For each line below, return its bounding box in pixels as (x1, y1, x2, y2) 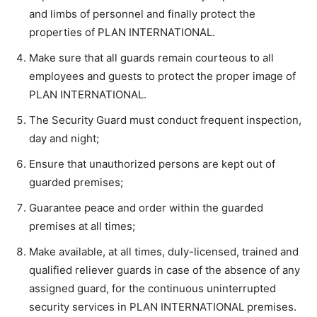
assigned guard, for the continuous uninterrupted (29, 282, 276, 295)
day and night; (29, 132, 99, 145)
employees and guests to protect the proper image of (29, 69, 296, 83)
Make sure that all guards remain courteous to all (29, 51, 274, 64)
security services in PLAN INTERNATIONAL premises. (29, 300, 296, 313)
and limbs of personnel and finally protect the (29, 7, 255, 21)
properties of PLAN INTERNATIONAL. (29, 25, 215, 39)
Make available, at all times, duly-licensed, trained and (29, 245, 299, 258)
